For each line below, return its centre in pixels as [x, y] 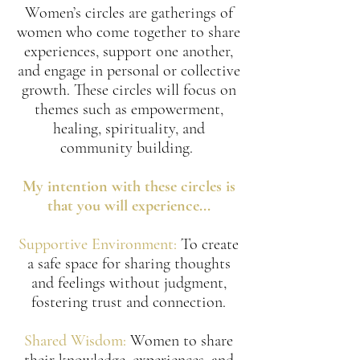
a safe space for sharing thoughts [129, 264]
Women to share [180, 341]
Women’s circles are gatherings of [129, 13]
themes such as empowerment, [129, 109]
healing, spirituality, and [129, 129]
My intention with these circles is [129, 186]
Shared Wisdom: [75, 341]
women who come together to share [129, 32]
